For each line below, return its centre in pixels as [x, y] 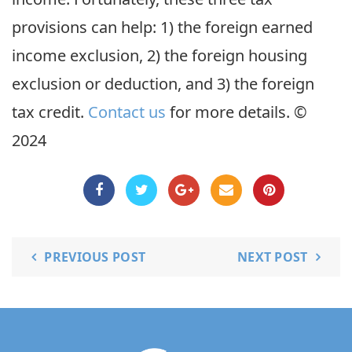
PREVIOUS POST [95, 257]
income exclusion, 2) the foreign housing [159, 55]
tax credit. [50, 112]
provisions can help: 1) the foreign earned [162, 27]
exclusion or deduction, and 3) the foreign [163, 84]
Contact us [127, 112]
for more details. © [236, 112]
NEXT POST [272, 257]
